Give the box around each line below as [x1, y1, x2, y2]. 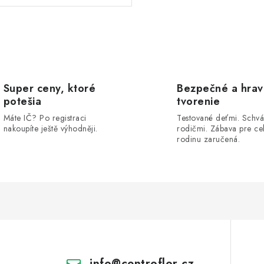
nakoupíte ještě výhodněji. [3, 122, 98, 134]
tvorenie [177, 93, 220, 109]
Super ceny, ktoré [3, 80, 95, 96]
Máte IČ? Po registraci [3, 111, 87, 124]
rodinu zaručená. [177, 133, 240, 145]
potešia [3, 93, 41, 109]
